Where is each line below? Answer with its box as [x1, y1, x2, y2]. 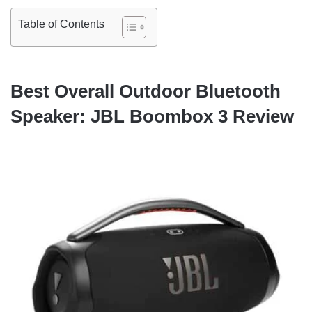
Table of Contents [18, 18, 104, 31]
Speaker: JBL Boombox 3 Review [10, 106, 294, 127]
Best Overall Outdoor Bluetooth [10, 81, 281, 102]
